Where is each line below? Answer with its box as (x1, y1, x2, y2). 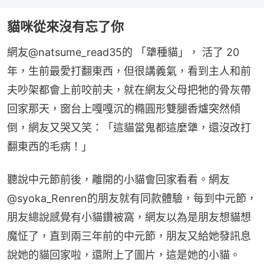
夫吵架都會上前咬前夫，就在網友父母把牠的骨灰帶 (7, 83, 251, 96)
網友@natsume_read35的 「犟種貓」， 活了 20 (7, 45, 239, 58)
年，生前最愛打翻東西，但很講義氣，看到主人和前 (7, 64, 251, 77)
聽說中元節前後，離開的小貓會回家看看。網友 (7, 173, 230, 186)
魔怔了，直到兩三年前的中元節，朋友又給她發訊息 (7, 229, 251, 242)
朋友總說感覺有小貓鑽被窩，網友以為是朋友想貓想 (7, 210, 251, 223)
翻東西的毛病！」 (7, 140, 92, 153)
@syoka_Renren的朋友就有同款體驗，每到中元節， (7, 192, 257, 204)
